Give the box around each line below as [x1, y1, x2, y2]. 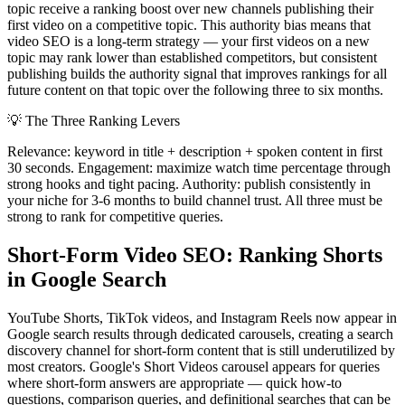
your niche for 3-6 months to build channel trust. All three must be [7, 193, 382, 209]
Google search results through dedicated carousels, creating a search [7, 325, 393, 342]
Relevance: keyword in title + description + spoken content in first [7, 144, 382, 160]
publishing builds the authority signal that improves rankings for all [7, 66, 387, 82]
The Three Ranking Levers [25, 113, 180, 129]
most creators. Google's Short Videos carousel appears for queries [7, 358, 380, 374]
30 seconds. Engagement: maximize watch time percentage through [7, 160, 391, 176]
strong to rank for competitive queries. [7, 209, 223, 225]
